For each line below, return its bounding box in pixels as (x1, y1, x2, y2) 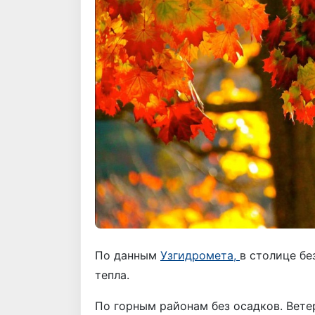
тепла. (95, 267, 129, 282)
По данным (95, 247, 160, 262)
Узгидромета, (160, 247, 240, 262)
